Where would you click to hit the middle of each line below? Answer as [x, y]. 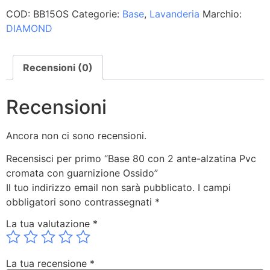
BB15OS [51, 14]
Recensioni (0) [58, 67]
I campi [214, 188]
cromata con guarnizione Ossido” [82, 173]
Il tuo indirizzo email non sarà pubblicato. [100, 188]
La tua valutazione [49, 223]
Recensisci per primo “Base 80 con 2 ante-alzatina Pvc [131, 159]
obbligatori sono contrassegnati [80, 202]
